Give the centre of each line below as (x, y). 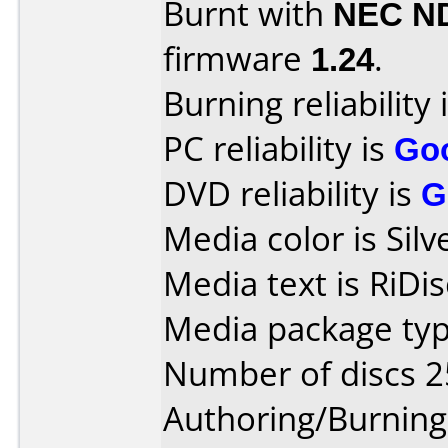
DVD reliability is (292, 193)
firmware (237, 58)
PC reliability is (278, 148)
